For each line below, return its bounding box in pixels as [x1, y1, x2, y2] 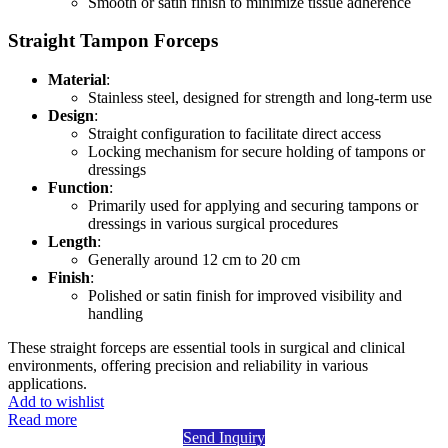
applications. [8, 375, 87, 393]
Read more [8, 411, 77, 429]
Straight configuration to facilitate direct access [88, 125, 381, 143]
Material [48, 71, 106, 89]
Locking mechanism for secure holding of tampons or [88, 143, 425, 161]
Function [48, 179, 109, 197]
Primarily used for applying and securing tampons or [88, 197, 418, 215]
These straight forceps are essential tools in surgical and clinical [8, 339, 405, 357]
